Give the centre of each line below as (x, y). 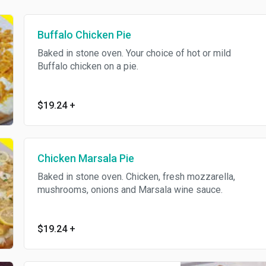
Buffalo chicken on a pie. (88, 66)
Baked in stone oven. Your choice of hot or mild (134, 53)
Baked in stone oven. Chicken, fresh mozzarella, (136, 177)
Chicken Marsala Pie (85, 158)
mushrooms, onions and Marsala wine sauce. (130, 190)
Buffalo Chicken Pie (84, 35)
